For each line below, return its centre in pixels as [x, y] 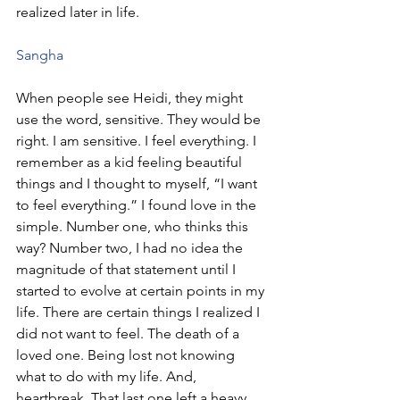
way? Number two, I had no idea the [131, 247]
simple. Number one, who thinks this [134, 226]
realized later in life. [79, 12]
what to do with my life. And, [108, 376]
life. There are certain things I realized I [140, 312]
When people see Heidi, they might [131, 97]
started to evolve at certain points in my [142, 290]
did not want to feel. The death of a [129, 333]
